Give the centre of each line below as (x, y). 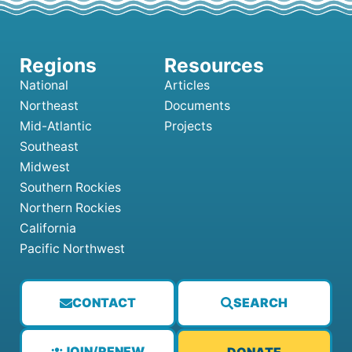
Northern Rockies (70, 208)
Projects (188, 126)
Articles (187, 86)
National (44, 86)
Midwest (45, 167)
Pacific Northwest (72, 249)
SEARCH (260, 303)
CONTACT (104, 303)
